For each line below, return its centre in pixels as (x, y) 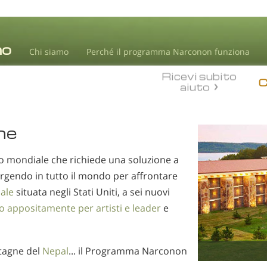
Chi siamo (49, 52)
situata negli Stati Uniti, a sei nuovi (92, 192)
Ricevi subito (199, 76)
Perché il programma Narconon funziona (168, 52)
